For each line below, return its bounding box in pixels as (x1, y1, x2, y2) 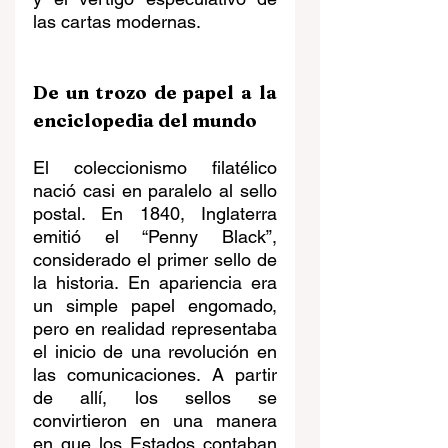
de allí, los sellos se (33, 387, 277, 409)
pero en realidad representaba (33, 318, 277, 340)
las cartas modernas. (33, 11, 201, 33)
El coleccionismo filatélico (33, 157, 277, 179)
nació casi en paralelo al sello (33, 180, 277, 202)
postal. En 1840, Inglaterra (33, 203, 277, 225)
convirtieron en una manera (33, 410, 277, 432)
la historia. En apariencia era (33, 272, 277, 294)
